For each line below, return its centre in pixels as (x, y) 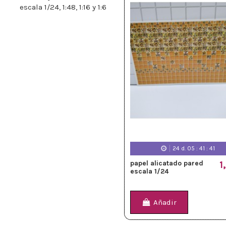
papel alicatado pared (167, 163)
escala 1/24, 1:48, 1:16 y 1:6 (63, 7)
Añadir (165, 203)
